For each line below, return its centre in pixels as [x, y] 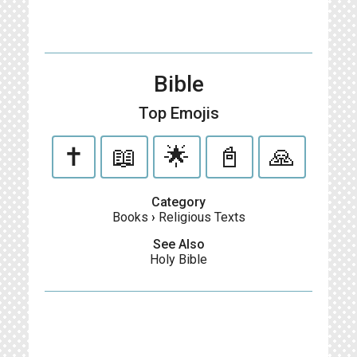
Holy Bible [178, 259]
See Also [178, 244]
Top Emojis [178, 113]
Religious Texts [202, 217]
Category [178, 202]
